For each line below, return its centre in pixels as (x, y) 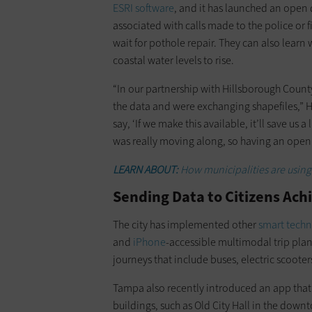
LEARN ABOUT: (146, 169)
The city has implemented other (186, 224)
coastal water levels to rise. (173, 60)
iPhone (149, 242)
